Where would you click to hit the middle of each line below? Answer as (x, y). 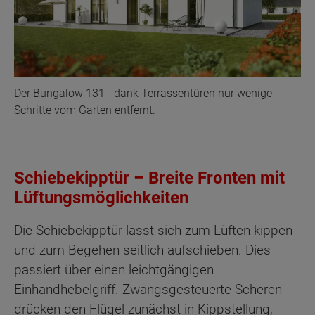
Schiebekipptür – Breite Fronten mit (149, 178)
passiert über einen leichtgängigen (114, 270)
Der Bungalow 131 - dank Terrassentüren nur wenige (143, 94)
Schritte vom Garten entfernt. (85, 110)
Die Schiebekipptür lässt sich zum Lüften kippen (153, 231)
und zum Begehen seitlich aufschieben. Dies (142, 250)
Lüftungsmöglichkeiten (101, 198)
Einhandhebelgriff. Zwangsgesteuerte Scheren (148, 290)
